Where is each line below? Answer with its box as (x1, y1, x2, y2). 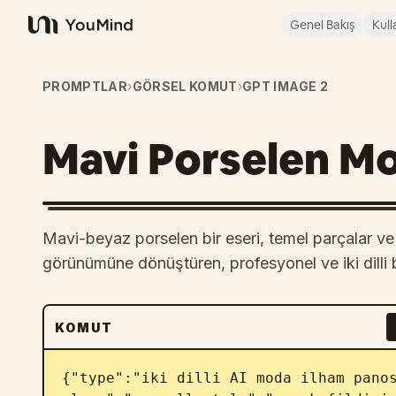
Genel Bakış (290, 17, 354, 33)
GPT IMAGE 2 (242, 79, 328, 94)
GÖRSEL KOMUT (132, 79, 238, 94)
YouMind (27, 25, 86, 43)
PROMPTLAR (42, 79, 128, 94)
